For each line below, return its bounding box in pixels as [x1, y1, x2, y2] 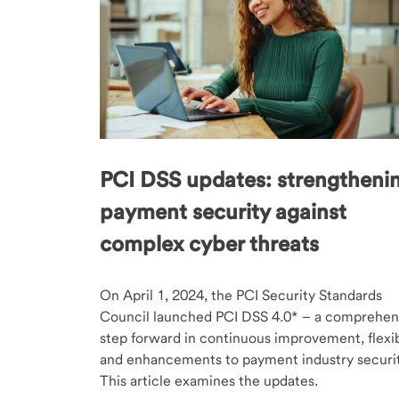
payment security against [100, 198, 346, 224]
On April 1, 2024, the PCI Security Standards [100, 286, 382, 304]
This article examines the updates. [100, 371, 318, 389]
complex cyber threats [100, 230, 319, 256]
